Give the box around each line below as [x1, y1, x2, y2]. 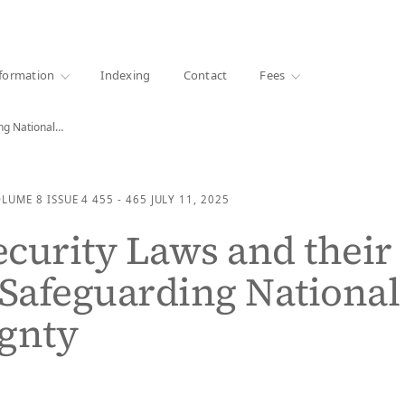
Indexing [100, 66, 151, 83]
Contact [183, 66, 228, 83]
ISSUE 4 [46, 193, 89, 206]
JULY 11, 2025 [150, 193, 230, 206]
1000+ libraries [2, 14, 88, 27]
